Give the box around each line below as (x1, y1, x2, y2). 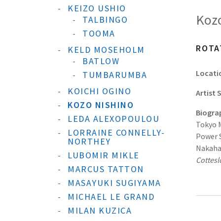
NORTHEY (68, 136, 111, 147)
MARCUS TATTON (68, 163, 144, 175)
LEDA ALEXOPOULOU (68, 113, 159, 124)
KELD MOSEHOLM (68, 44, 145, 55)
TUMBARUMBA (82, 69, 147, 80)
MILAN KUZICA (68, 205, 132, 216)
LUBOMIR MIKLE (68, 149, 140, 161)
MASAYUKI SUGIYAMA (68, 177, 161, 188)
